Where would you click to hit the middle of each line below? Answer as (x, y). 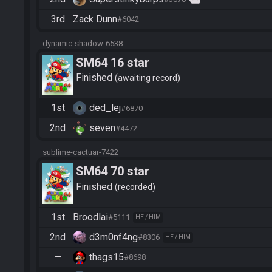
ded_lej (105, 108)
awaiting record (148, 78)
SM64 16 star (113, 62)
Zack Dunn (95, 19)
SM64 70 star (113, 172)
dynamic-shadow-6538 (83, 43)
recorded (135, 187)
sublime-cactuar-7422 (80, 152)
